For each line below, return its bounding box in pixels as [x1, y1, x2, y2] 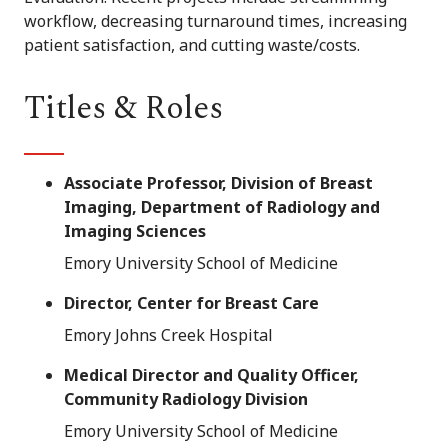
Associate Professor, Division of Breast [64, 172, 373, 195]
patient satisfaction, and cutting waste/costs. [24, 34, 360, 57]
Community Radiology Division [64, 388, 308, 411]
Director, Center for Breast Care [64, 292, 319, 315]
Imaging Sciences [64, 220, 206, 243]
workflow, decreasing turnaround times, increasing [24, 10, 407, 33]
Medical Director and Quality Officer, [64, 364, 359, 387]
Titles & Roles [24, 84, 223, 134]
